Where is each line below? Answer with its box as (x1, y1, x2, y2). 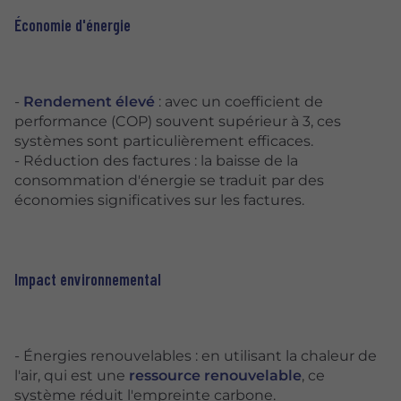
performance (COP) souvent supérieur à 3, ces (14, 112, 341, 130)
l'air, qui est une (14, 367, 129, 385)
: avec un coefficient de (155, 92, 323, 110)
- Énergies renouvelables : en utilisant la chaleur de (14, 347, 377, 365)
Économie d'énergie (14, 14, 131, 35)
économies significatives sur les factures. (14, 191, 304, 209)
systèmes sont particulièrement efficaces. (14, 132, 313, 149)
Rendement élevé (23, 92, 155, 110)
